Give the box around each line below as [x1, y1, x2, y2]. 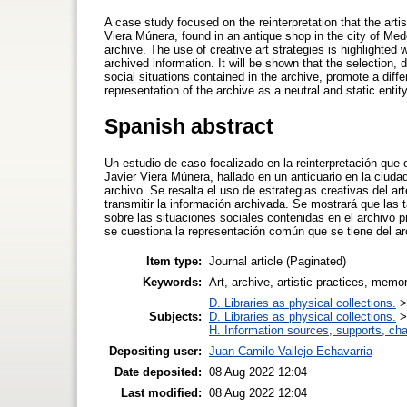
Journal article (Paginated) [209, 253, 346, 268]
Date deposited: [114, 364, 202, 379]
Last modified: [121, 385, 202, 400]
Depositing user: [109, 343, 202, 358]
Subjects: [149, 309, 202, 323]
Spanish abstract [104, 114, 273, 138]
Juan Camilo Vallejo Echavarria [209, 343, 372, 358]
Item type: [146, 253, 202, 268]
